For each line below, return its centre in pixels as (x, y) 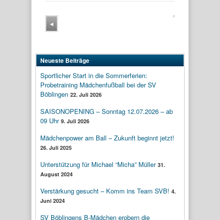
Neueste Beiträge (65, 60)
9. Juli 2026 (75, 121)
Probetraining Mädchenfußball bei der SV (98, 84)
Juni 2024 (53, 200)
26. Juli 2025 (56, 147)
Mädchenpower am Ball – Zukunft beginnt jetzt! (107, 137)
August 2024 (56, 174)
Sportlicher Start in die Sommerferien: (94, 75)
